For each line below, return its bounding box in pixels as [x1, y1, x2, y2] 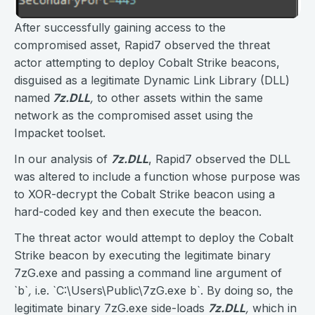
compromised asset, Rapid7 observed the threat [14, 37, 270, 52]
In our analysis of [14, 151, 111, 166]
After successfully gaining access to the [14, 20, 226, 34]
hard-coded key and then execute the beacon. [14, 204, 262, 219]
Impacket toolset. [14, 125, 105, 140]
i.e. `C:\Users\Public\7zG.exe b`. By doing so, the [35, 283, 293, 297]
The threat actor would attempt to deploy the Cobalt [14, 230, 293, 245]
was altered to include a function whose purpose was [14, 169, 300, 184]
